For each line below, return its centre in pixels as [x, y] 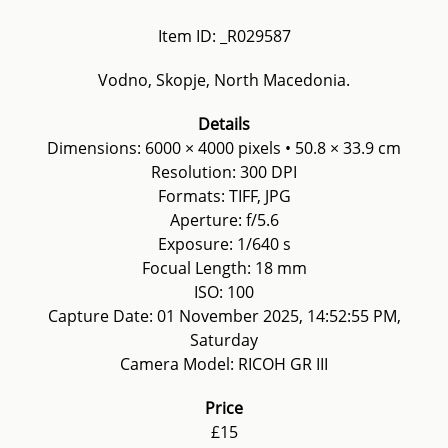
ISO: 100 [224, 292]
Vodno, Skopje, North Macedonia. [224, 80]
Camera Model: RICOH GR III [224, 364]
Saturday [224, 340]
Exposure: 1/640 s [224, 244]
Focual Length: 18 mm [224, 268]
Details [224, 124]
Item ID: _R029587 [224, 36]
